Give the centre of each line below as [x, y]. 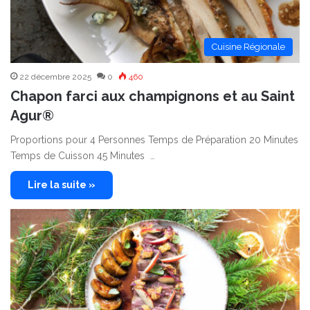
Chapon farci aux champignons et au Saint [153, 97]
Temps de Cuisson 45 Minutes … [83, 156]
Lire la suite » [62, 185]
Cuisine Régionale [248, 47]
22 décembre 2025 [55, 77]
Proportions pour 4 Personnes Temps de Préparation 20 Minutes [154, 140]
